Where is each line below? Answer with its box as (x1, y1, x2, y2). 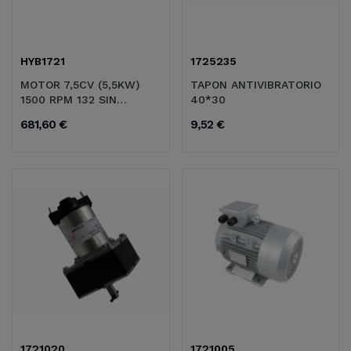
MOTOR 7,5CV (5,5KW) (20, 78, 139, 92)
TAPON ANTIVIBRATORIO (190, 78, 321, 92)
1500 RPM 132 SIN (20, 93, 117, 107)
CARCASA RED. (20, 108, 100, 121)
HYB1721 (20, 55, 65, 68)
